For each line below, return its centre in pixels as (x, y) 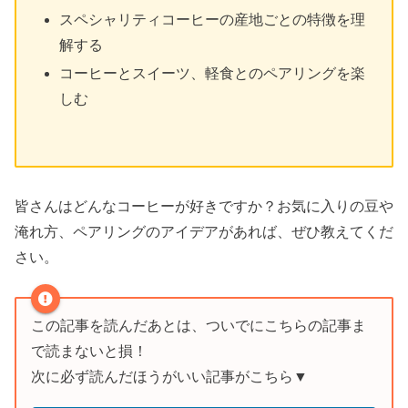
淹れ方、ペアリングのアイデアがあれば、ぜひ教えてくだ (204, 232)
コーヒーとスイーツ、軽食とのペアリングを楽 (213, 74)
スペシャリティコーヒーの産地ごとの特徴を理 (213, 19)
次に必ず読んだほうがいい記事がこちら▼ (169, 376)
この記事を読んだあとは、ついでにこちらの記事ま (199, 325)
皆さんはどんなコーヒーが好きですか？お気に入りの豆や (204, 207)
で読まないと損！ (89, 351)
